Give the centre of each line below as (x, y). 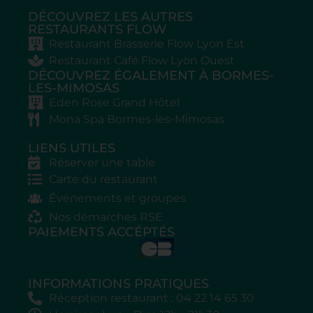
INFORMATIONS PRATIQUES (118, 283)
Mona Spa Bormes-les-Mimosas (137, 119)
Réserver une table (102, 162)
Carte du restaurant (103, 179)
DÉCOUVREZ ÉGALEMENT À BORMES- (151, 75)
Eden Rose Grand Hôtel (114, 102)
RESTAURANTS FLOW (97, 29)
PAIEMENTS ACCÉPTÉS (101, 232)
